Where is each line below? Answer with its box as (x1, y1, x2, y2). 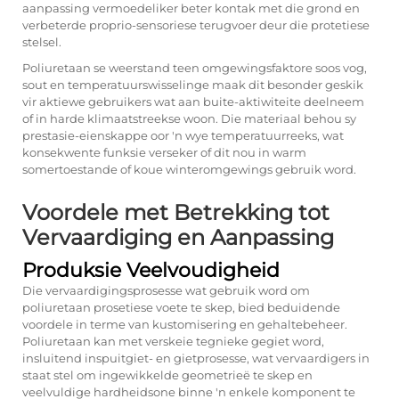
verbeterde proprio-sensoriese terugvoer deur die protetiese (22, 18, 370, 32)
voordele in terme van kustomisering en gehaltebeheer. (22, 317, 347, 331)
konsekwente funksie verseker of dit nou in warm (22, 145, 306, 159)
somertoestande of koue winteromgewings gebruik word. (22, 162, 356, 176)
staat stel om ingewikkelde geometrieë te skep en (22, 368, 313, 382)
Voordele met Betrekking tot (22, 199, 330, 225)
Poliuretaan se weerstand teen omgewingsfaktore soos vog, (22, 61, 367, 75)
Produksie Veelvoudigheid (22, 258, 280, 282)
